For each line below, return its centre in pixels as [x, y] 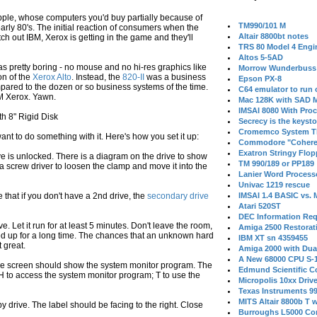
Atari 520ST [260, 206]
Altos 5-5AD [261, 57]
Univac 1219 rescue [275, 185]
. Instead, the [97, 77]
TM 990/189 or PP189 [277, 163]
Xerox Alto [52, 77]
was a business [175, 77]
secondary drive [178, 196]
